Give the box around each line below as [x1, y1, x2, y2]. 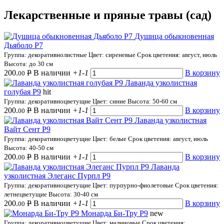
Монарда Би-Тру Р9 [81, 208, 148, 217]
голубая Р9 [4, 87, 41, 96]
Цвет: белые [92, 134, 128, 142]
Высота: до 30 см [4, 59, 53, 67]
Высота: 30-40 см [48, 190, 98, 198]
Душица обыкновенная [134, 31, 214, 40]
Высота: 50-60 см [127, 97, 177, 105]
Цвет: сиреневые [88, 50, 137, 58]
